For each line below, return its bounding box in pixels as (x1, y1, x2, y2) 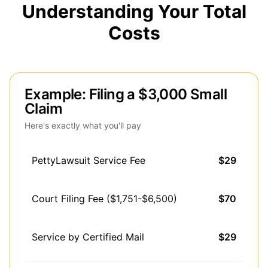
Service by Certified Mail (32, 231, 144, 243)
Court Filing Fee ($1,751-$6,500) (32, 193, 177, 205)
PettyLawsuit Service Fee (32, 154, 145, 166)
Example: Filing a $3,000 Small (25, 86, 227, 103)
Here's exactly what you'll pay (25, 120, 141, 130)
